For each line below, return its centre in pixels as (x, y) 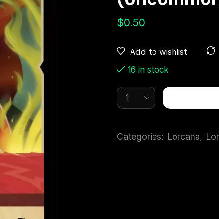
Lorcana (184, 137)
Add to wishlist (159, 52)
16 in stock (148, 70)
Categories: (141, 137)
